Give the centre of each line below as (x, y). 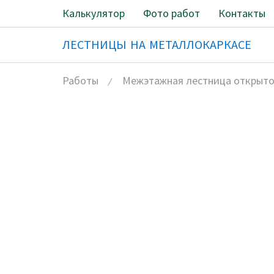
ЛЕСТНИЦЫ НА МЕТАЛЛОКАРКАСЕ (157, 44)
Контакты (242, 13)
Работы (80, 80)
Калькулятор (94, 13)
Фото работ (172, 13)
